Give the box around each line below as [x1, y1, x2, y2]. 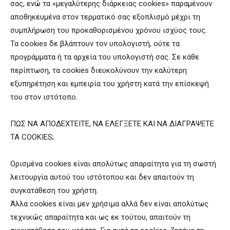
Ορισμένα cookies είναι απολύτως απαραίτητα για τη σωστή [10, 159, 216, 168]
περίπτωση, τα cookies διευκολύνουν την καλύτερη [10, 65, 187, 75]
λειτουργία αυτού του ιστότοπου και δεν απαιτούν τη [10, 172, 194, 182]
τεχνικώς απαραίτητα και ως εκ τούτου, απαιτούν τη [10, 212, 190, 222]
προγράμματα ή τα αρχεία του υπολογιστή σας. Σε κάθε [10, 52, 199, 62]
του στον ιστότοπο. [10, 92, 78, 102]
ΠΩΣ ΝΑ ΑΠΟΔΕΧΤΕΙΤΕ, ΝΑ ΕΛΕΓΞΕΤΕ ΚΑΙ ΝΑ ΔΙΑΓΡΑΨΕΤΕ [10, 119, 214, 128]
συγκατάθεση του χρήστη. [10, 185, 98, 195]
